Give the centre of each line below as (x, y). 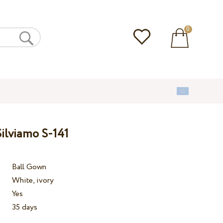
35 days (25, 208)
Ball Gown (29, 167)
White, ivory (33, 181)
